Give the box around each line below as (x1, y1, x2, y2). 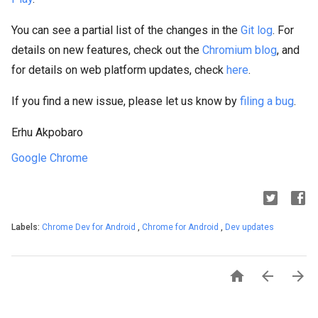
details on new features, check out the (11, 43, 202, 57)
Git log (241, 23, 273, 37)
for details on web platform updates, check (11, 63, 226, 77)
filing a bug (240, 94, 294, 108)
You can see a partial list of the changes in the (11, 23, 241, 37)
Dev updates (225, 222, 274, 232)
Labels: (11, 222, 42, 232)
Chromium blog (202, 43, 277, 57)
